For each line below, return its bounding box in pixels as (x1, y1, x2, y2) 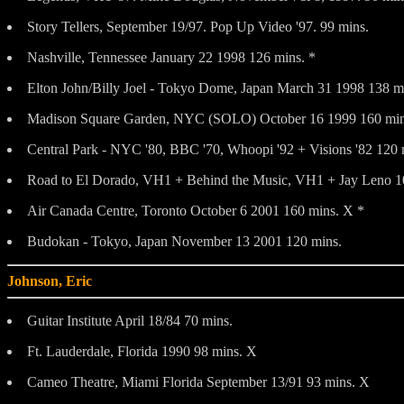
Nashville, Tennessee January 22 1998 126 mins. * (27, 49, 316, 65)
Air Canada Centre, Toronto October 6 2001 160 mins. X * (27, 202, 364, 218)
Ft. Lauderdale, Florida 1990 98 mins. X (27, 343, 257, 359)
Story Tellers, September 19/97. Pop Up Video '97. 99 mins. (27, 18, 369, 34)
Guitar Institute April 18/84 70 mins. (27, 312, 233, 328)
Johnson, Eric (7, 272, 92, 289)
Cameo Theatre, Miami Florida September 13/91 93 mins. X (27, 373, 370, 390)
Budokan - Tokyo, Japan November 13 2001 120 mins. (27, 233, 342, 249)
